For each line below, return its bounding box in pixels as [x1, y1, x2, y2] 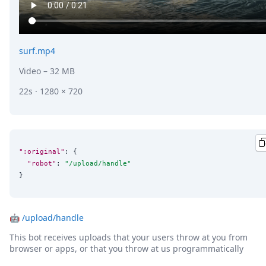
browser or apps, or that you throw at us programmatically [9, 242, 243, 254]
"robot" [27, 159, 56, 168]
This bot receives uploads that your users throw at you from [9, 231, 248, 243]
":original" [19, 147, 65, 156]
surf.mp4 [19, 45, 55, 57]
